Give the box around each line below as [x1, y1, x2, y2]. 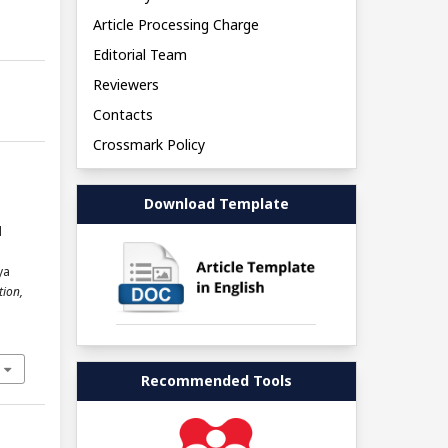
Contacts [92, 105, 153, 125]
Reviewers [92, 75, 159, 95]
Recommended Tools [140, 371, 292, 391]
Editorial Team [92, 45, 187, 65]
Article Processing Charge [92, 15, 259, 35]
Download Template [143, 194, 289, 214]
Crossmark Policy [92, 135, 205, 155]
